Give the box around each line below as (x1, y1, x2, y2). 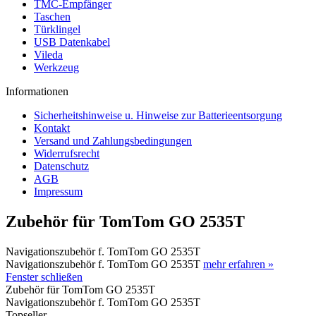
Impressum (34, 186, 83, 197)
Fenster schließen (6, 270, 83, 283)
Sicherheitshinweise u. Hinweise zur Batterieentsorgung (34, 109, 282, 121)
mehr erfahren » (203, 257, 274, 270)
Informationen (6, 85, 68, 97)
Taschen (34, 11, 71, 23)
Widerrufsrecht (34, 147, 99, 159)
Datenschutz (34, 160, 89, 172)
